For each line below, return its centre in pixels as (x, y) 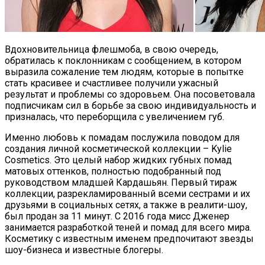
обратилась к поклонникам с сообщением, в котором (123, 61)
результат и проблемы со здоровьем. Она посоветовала (130, 95)
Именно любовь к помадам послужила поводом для (122, 138)
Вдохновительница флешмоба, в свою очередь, (112, 50)
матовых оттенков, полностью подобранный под (113, 172)
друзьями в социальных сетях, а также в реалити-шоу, (126, 205)
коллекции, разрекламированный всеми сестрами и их (127, 194)
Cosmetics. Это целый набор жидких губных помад (118, 160)
